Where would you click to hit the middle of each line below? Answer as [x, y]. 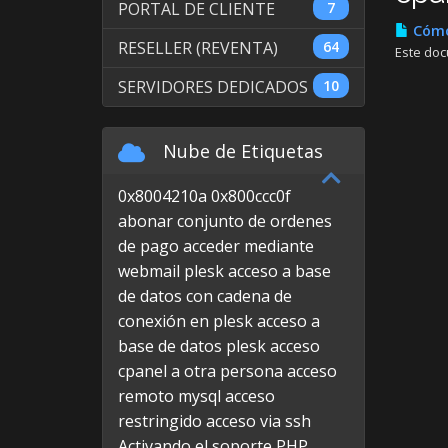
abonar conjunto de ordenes [225, 221]
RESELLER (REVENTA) [198, 48]
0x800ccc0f [251, 196]
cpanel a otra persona [200, 371]
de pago [148, 246]
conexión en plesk [185, 321]
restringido [160, 421]
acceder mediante [248, 246]
